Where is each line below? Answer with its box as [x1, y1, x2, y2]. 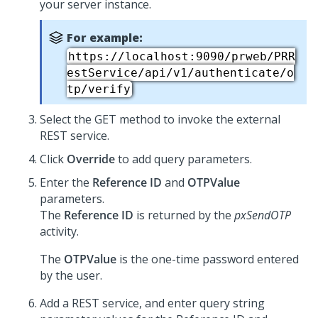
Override [67, 151, 115, 167]
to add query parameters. [115, 151, 252, 167]
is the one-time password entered [116, 251, 299, 267]
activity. [40, 224, 79, 239]
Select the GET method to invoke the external [40, 111, 280, 127]
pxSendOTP [234, 207, 291, 223]
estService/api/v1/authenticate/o [67, 66, 294, 79]
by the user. [40, 268, 102, 283]
